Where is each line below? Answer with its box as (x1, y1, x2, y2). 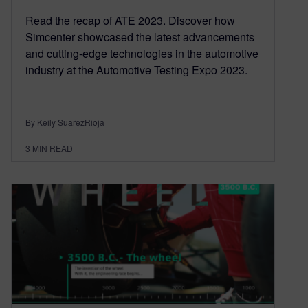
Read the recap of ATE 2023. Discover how (25, 12, 235, 28)
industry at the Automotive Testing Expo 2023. (25, 61, 247, 78)
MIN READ (32, 142, 73, 154)
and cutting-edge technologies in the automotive (25, 45, 258, 61)
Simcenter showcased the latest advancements (25, 28, 254, 45)
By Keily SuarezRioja (25, 115, 104, 128)
